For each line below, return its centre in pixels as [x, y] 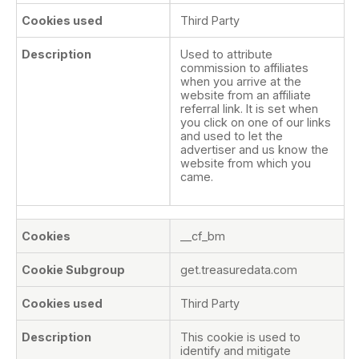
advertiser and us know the [254, 150]
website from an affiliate [246, 95]
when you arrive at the [241, 82]
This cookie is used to [240, 337]
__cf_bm [203, 236]
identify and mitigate [236, 350]
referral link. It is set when [249, 109]
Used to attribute [226, 54]
